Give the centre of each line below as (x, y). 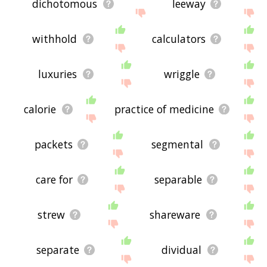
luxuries (58, 74)
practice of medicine (164, 109)
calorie (40, 109)
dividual (182, 250)
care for (55, 180)
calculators (178, 39)
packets (53, 145)
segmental (178, 145)
